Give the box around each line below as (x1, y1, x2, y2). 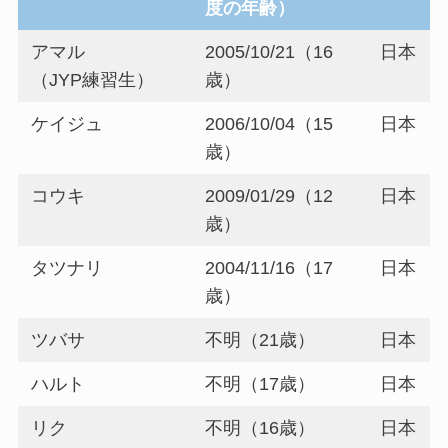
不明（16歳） (205, 417, 316, 438)
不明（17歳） (205, 373, 316, 394)
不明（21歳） (205, 329, 316, 350)
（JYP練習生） (31, 69, 155, 90)
